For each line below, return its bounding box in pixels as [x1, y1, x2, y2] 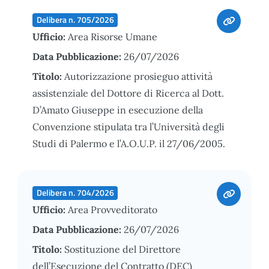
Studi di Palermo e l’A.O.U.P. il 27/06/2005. [32, 137, 225, 150]
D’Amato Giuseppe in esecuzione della [32, 103, 203, 116]
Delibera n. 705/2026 [36, 13, 114, 26]
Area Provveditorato [68, 203, 157, 216]
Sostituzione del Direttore [64, 243, 181, 255]
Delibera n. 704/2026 [36, 186, 114, 199]
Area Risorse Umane [68, 30, 157, 43]
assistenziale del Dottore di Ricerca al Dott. [32, 86, 224, 99]
